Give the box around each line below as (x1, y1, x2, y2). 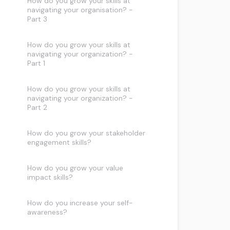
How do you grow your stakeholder (27, 128, 146, 138)
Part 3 (27, 14, 48, 24)
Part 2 (27, 103, 48, 112)
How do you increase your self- (27, 198, 133, 207)
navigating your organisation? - (27, 5, 133, 14)
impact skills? (27, 172, 73, 182)
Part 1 (27, 59, 46, 68)
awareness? (27, 207, 68, 217)
